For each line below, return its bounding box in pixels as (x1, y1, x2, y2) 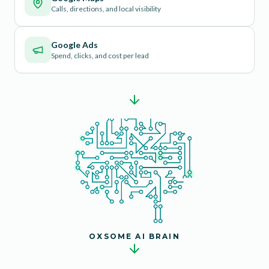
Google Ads (51, 40, 98, 50)
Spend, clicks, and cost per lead (51, 51, 149, 61)
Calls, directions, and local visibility (51, 4, 161, 14)
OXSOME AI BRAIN (89, 232, 180, 241)
